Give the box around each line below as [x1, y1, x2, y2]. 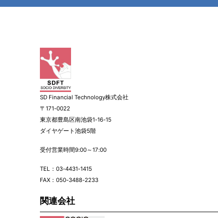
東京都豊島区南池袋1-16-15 [40, 116, 111, 124]
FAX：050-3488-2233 [40, 177, 98, 184]
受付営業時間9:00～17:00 [40, 146, 107, 154]
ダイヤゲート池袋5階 [40, 127, 96, 135]
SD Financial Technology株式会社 [40, 94, 128, 101]
